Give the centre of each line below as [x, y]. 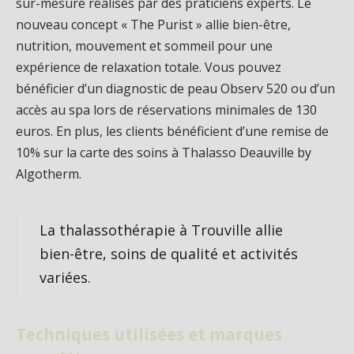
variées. [65, 277]
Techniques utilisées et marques [149, 334]
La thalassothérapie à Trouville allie [161, 230]
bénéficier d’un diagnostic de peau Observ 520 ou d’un [175, 88]
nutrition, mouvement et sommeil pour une [144, 45]
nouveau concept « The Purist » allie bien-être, [153, 24]
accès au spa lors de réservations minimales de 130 [166, 109]
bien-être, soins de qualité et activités [168, 253]
